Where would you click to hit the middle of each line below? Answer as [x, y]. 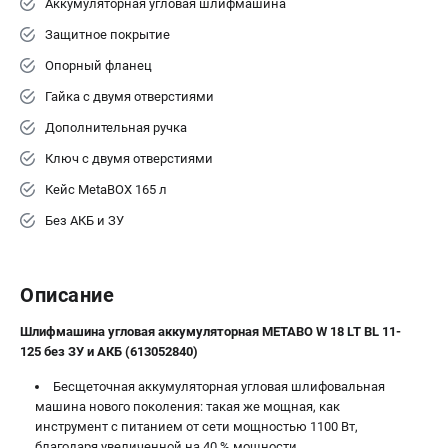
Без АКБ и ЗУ [84, 220]
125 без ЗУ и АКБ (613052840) [109, 351]
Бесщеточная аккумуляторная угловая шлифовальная [219, 386]
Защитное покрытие [107, 34]
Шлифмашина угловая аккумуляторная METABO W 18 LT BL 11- [210, 331]
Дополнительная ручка [116, 127]
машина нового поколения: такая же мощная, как [187, 406]
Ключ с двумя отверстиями [129, 158]
